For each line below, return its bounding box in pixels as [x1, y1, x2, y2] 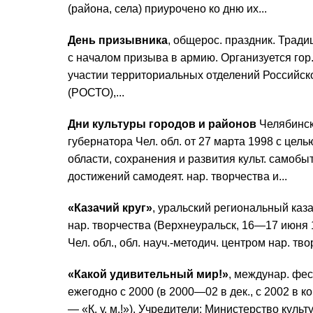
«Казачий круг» [68, 202, 152, 214]
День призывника [68, 34, 168, 47]
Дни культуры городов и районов [68, 118, 256, 131]
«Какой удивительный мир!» [68, 268, 228, 281]
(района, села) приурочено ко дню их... [68, 3, 267, 15]
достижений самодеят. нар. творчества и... [68, 170, 287, 183]
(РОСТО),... [68, 87, 124, 99]
